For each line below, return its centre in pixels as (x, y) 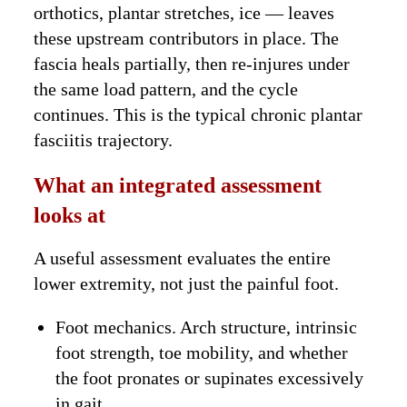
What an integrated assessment (178, 186)
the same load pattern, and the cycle (166, 89)
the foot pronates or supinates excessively (210, 378)
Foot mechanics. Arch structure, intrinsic (207, 328)
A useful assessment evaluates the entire (183, 258)
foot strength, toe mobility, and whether (202, 353)
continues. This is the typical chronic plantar (199, 115)
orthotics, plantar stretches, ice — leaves (184, 13)
